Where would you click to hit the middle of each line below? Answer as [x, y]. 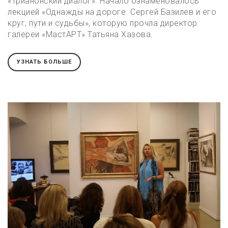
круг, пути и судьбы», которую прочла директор [103, 23]
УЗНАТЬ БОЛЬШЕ [44, 62]
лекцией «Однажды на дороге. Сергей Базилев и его [112, 12]
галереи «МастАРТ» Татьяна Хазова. [80, 34]
